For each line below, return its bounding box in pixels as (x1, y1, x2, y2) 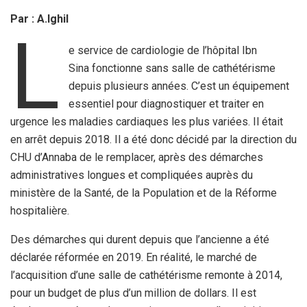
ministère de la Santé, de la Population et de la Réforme (10, 186, 277, 199)
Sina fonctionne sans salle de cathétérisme (69, 61, 276, 75)
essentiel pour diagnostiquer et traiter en (69, 97, 265, 110)
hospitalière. (10, 204, 69, 217)
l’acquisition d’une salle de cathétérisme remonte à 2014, (10, 268, 282, 282)
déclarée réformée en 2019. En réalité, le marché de (10, 250, 257, 264)
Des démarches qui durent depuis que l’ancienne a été (10, 232, 269, 246)
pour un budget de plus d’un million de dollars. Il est (10, 286, 256, 299)
